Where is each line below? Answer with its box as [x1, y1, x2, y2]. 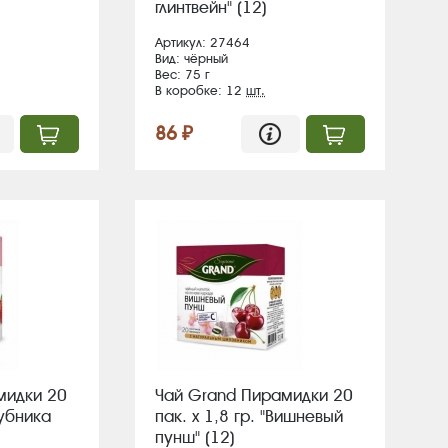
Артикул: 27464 [155, 35, 250, 50]
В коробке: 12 [155, 83, 246, 98]
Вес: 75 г [155, 67, 210, 82]
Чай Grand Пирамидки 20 [155, 385, 353, 405]
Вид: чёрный [155, 51, 228, 66]
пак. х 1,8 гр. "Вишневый [155, 406, 343, 426]
